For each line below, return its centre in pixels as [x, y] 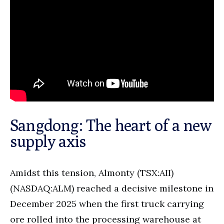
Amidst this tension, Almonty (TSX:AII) [92, 173]
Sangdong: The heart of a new [111, 125]
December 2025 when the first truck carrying [107, 204]
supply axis [48, 141]
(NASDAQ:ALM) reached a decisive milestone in [112, 188]
